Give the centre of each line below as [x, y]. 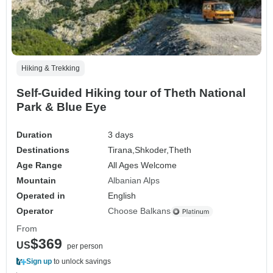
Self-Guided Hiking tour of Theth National [131, 93]
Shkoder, [152, 150]
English [122, 196]
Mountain [36, 181]
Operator [35, 211]
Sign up [39, 262]
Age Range [39, 165]
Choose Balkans [140, 211]
